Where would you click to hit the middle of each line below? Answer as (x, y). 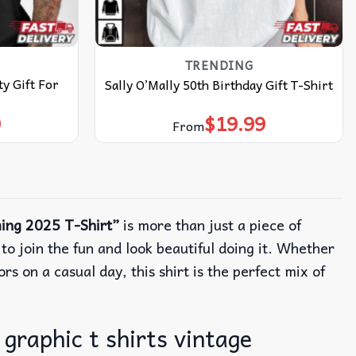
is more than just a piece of (210, 225)
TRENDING (219, 65)
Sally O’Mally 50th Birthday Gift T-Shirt (219, 85)
